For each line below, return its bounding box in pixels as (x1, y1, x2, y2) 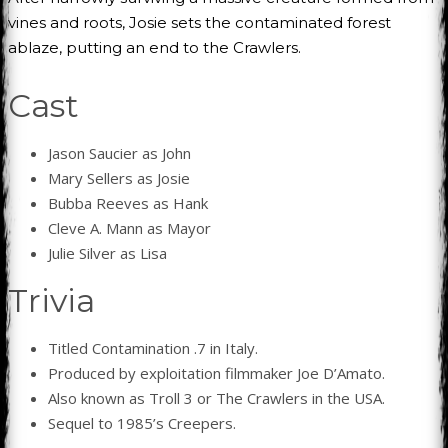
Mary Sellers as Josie (48, 167, 190, 188)
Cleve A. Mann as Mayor (48, 217, 211, 238)
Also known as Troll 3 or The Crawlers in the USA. (48, 387, 385, 408)
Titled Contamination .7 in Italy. (48, 337, 258, 358)
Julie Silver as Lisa (48, 242, 167, 263)
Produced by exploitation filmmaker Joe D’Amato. (48, 362, 385, 383)
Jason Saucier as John (48, 142, 191, 163)
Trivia (8, 280, 95, 320)
